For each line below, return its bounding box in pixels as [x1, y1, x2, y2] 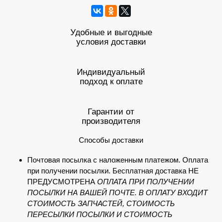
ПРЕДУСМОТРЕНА [27, 177, 97, 186]
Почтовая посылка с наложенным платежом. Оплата [27, 156, 208, 164]
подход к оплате [79, 77, 143, 86]
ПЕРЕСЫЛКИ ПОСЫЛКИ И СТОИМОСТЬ [27, 210, 172, 219]
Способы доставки [79, 136, 143, 144]
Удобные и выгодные [70, 28, 152, 37]
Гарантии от [88, 107, 134, 116]
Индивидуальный [77, 67, 145, 76]
